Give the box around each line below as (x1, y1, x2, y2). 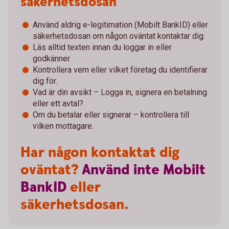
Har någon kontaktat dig (20, 143, 179, 163)
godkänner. (33, 53, 71, 63)
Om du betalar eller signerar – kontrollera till (33, 109, 189, 120)
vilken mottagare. (33, 121, 94, 131)
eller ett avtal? (33, 98, 83, 108)
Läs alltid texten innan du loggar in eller (33, 42, 172, 52)
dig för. (33, 76, 57, 86)
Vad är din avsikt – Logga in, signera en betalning (33, 87, 207, 97)
